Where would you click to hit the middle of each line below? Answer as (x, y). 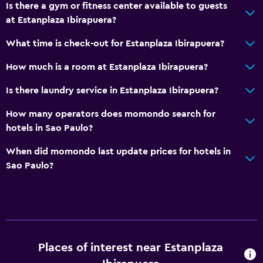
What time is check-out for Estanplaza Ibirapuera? (115, 43)
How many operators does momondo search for (111, 114)
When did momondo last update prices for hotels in (118, 151)
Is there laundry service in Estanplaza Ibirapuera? (112, 90)
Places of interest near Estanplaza (131, 247)
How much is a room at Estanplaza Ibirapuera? (107, 67)
